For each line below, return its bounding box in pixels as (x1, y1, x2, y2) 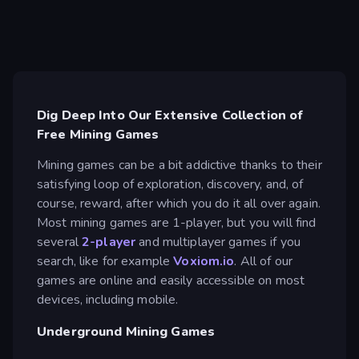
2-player (82, 232, 136, 251)
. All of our (234, 252, 293, 270)
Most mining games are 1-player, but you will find (37, 213, 317, 232)
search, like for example (37, 252, 174, 270)
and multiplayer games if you (135, 232, 301, 251)
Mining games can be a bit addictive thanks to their (37, 155, 322, 174)
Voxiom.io (173, 252, 235, 270)
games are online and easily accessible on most (37, 271, 305, 289)
